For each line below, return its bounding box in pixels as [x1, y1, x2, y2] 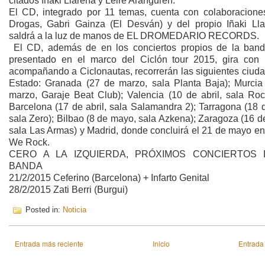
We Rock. [9, 137, 50, 147]
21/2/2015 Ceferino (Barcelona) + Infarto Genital [9, 173, 209, 183]
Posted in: [23, 205, 63, 214]
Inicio [152, 238, 170, 249]
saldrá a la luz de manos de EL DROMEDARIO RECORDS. [9, 31, 259, 41]
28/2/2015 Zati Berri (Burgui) [9, 185, 128, 195]
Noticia [63, 205, 86, 214]
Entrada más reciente [15, 238, 83, 249]
